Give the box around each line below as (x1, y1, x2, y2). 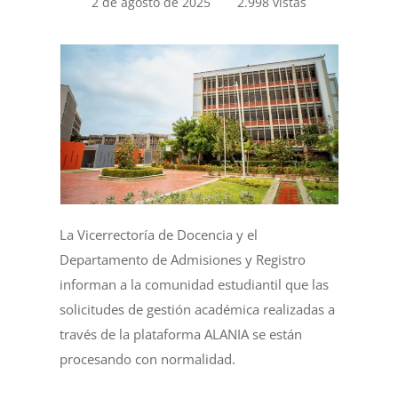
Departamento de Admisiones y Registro (60, 251, 306, 268)
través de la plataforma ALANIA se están (60, 325, 303, 343)
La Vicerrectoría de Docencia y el (60, 226, 259, 243)
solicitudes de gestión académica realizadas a (60, 300, 336, 318)
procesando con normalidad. (60, 350, 236, 368)
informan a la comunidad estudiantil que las (60, 275, 330, 293)
